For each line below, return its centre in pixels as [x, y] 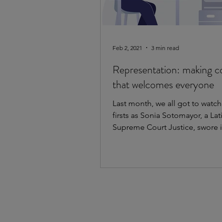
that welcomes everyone [163, 85]
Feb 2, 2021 [127, 48]
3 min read [165, 48]
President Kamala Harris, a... [161, 139]
